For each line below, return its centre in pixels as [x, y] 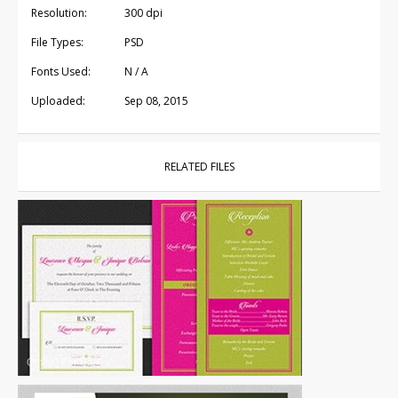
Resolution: [59, 13]
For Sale [82, 362]
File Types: [57, 42]
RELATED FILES [199, 167]
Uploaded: [58, 101]
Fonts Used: [61, 72]
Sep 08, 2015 [156, 101]
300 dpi [143, 13]
